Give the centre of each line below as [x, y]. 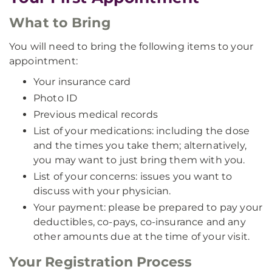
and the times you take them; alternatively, [140, 145]
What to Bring [60, 23]
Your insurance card [82, 82]
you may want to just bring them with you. [139, 160]
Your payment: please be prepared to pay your [148, 207]
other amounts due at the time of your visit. [142, 236]
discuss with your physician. [102, 191]
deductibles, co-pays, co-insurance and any [140, 222]
